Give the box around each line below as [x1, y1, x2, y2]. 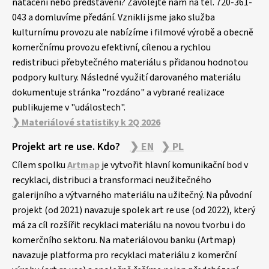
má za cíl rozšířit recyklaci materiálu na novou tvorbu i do [12, 219, 246, 232]
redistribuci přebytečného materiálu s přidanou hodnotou [12, 56, 248, 70]
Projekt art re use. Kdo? [12, 139, 130, 155]
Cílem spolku [12, 159, 67, 172]
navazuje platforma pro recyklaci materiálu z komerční [12, 249, 237, 262]
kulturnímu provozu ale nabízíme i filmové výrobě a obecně [12, 26, 253, 40]
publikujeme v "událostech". [12, 101, 125, 115]
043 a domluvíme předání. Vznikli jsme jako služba [12, 11, 215, 25]
